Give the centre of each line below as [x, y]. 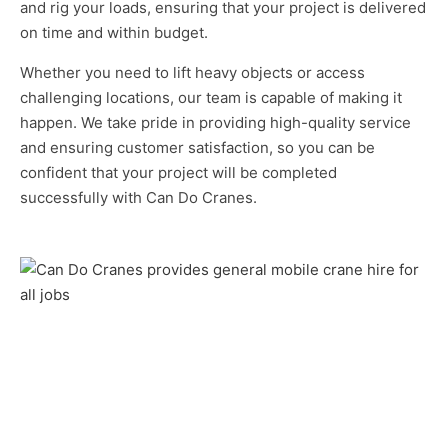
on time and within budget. [116, 32]
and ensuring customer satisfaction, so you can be [197, 147]
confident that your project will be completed [178, 172]
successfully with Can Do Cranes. [138, 197]
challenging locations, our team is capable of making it [211, 97]
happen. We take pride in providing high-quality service [215, 122]
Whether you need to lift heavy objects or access [192, 72]
